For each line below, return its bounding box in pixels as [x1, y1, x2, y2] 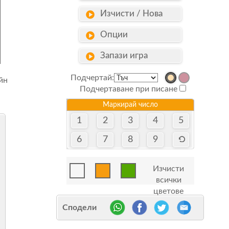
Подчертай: [71, 74, 114, 82]
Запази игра [96, 51, 148, 60]
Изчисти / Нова [96, 9, 163, 18]
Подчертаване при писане [79, 85, 177, 93]
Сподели [62, 203, 97, 212]
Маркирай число [102, 101, 158, 108]
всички [155, 176, 181, 184]
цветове [153, 187, 184, 195]
